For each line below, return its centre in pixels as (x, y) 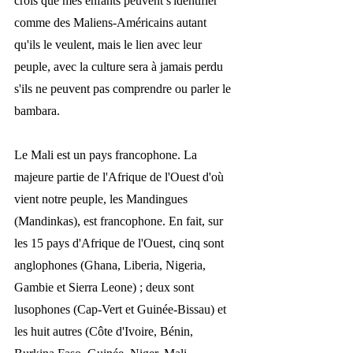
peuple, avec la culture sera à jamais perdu (120, 66)
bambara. (39, 110)
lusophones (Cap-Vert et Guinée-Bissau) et (122, 309)
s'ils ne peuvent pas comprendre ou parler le (124, 88)
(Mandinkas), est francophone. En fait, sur (120, 221)
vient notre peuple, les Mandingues (102, 199)
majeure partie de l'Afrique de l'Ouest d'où (121, 176)
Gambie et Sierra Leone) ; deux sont (106, 287)
